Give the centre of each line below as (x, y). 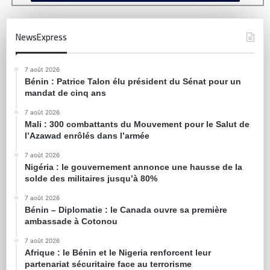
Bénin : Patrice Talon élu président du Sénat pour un (133, 82)
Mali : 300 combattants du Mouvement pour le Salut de (137, 124)
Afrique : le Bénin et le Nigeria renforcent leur (118, 253)
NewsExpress (41, 37)
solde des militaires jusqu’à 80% (91, 179)
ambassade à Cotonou (71, 221)
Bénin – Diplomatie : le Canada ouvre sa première (126, 210)
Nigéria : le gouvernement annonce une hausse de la (133, 167)
